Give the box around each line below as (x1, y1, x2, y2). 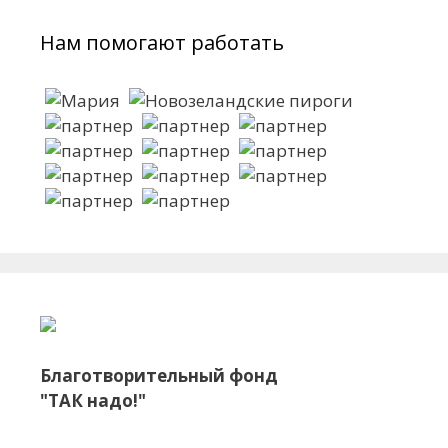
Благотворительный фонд (40, 364, 278, 387)
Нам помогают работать (40, 29, 284, 56)
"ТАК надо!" (40, 389, 146, 412)
